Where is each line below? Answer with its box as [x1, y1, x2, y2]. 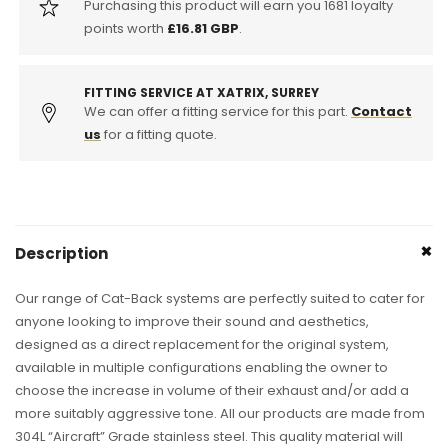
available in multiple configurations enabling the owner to [15, 358, 388, 378]
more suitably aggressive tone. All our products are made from [15, 404, 425, 424]
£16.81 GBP [167, 19, 239, 39]
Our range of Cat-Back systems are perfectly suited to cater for [15, 289, 425, 309]
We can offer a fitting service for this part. [84, 102, 351, 122]
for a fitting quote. [101, 125, 217, 145]
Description [15, 243, 108, 265]
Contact [351, 102, 412, 122]
